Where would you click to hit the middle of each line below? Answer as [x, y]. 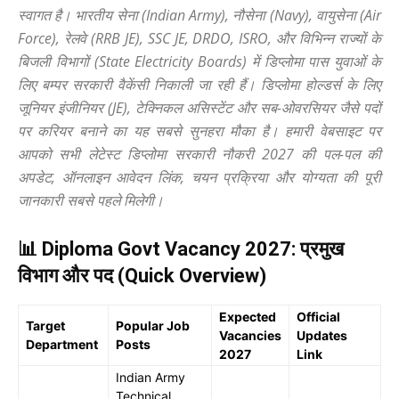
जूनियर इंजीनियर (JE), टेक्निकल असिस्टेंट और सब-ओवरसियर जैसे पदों [199, 108]
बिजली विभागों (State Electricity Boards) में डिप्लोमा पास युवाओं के [199, 61]
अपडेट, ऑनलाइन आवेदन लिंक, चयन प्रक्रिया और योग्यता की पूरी [199, 177]
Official [318, 317]
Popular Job [153, 326]
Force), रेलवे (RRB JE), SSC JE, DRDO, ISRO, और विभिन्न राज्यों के [199, 38]
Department [62, 344]
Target [45, 326]
